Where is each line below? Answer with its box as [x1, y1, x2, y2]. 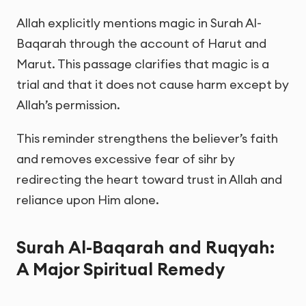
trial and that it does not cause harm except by [16, 76, 289, 92]
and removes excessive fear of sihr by [16, 150, 235, 167]
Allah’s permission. [16, 96, 120, 113]
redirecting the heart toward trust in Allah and [16, 171, 282, 187]
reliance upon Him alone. [16, 191, 159, 208]
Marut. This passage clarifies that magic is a [16, 55, 269, 72]
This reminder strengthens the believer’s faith [16, 130, 278, 146]
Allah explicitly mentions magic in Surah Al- [16, 14, 262, 31]
